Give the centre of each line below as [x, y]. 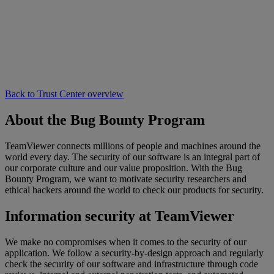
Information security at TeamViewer [120, 216]
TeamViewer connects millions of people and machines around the [133, 146]
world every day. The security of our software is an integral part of [132, 157]
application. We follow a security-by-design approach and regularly [134, 253]
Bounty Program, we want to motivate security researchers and [126, 179]
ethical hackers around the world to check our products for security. [134, 190]
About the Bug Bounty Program [105, 120]
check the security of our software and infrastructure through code [131, 264]
